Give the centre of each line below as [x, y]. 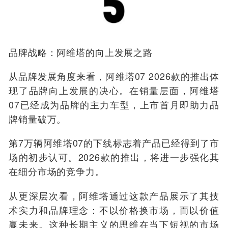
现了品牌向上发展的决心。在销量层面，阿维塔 [114, 90]
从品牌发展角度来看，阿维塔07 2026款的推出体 [114, 76]
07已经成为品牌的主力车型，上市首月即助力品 [114, 105]
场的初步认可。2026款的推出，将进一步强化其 [114, 157]
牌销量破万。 [38, 119]
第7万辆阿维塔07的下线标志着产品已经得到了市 [114, 143]
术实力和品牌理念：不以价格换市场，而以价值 [114, 209]
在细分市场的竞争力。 [57, 171]
